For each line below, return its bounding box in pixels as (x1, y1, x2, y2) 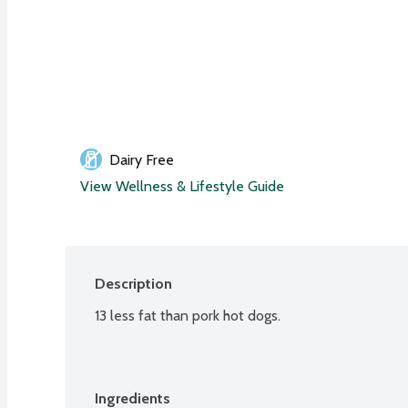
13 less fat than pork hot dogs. (95, 306, 280, 324)
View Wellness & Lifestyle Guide (80, 177, 284, 195)
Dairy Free (109, 150, 174, 168)
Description (95, 274, 172, 292)
